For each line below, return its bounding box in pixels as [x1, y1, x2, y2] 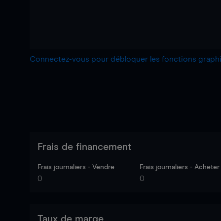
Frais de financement [37, 142, 131, 152]
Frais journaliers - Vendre [37, 164, 114, 171]
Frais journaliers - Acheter [140, 164, 220, 171]
